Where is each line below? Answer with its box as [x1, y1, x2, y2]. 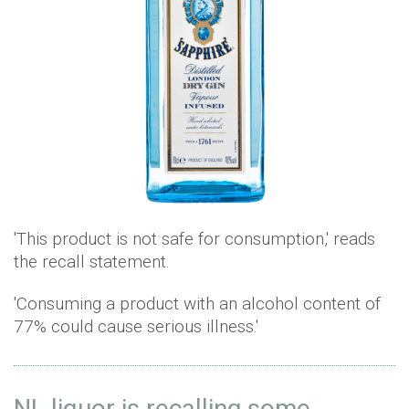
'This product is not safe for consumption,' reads [14, 228, 375, 250]
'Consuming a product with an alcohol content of [14, 293, 381, 315]
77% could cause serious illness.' [14, 316, 258, 338]
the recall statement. [14, 251, 170, 273]
